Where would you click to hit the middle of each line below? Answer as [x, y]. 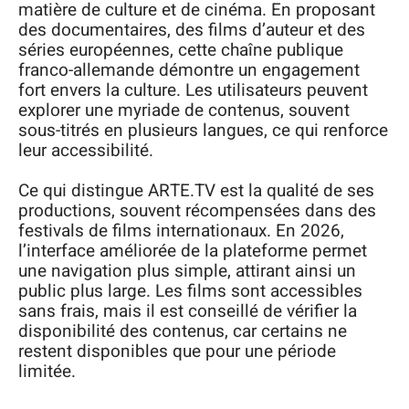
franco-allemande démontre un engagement [189, 70]
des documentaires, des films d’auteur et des [192, 30]
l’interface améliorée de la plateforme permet [193, 251]
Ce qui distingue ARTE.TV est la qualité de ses [196, 191]
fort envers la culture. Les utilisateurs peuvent [193, 90]
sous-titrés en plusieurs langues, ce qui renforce [203, 130]
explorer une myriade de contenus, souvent [184, 110]
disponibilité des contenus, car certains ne [183, 331]
